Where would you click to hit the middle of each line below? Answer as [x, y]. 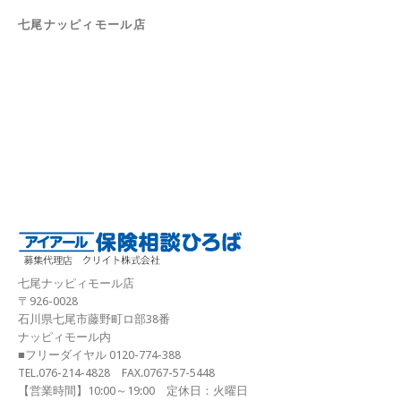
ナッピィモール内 [64, 337]
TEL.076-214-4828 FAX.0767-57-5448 [116, 373]
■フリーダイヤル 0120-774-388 [99, 355]
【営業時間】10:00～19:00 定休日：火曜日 [133, 391]
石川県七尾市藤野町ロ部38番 [94, 320]
